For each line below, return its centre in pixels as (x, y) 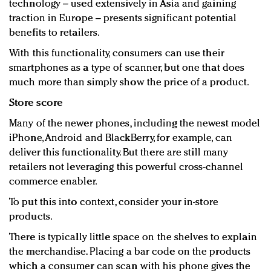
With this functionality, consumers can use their (117, 54)
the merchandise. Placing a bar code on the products (130, 252)
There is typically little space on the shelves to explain (133, 238)
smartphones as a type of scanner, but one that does (127, 68)
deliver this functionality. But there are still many (119, 153)
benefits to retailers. (55, 33)
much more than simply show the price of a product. (129, 83)
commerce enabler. (53, 182)
